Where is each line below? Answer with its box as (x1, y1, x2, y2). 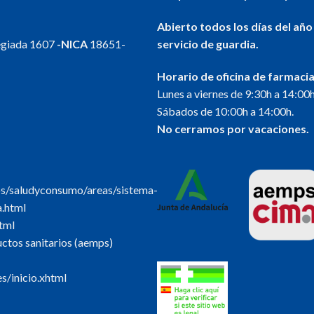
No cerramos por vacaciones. (157, 121, 309, 135)
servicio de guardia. (157, 37, 259, 51)
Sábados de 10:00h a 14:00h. (157, 104, 294, 118)
